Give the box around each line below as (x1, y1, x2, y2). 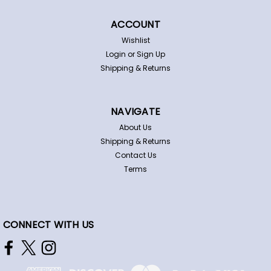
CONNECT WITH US (2, 217, 94, 232)
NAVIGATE (111, 104, 160, 119)
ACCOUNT (111, 17, 160, 31)
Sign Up (137, 48, 166, 59)
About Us (119, 122, 152, 132)
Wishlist (121, 34, 150, 45)
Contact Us (114, 149, 157, 160)
